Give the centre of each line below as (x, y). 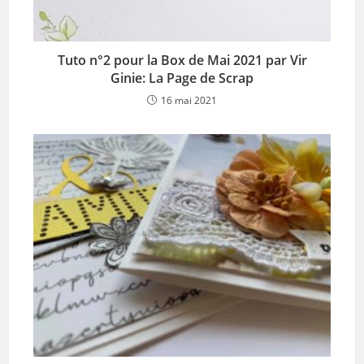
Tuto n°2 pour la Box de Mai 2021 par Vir (182, 61)
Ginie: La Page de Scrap (182, 78)
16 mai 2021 (189, 101)
